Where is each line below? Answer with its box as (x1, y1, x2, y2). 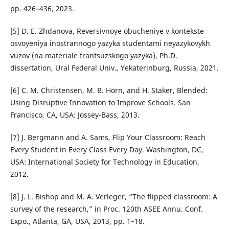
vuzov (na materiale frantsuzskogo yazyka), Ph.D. (10, 51, 177, 61)
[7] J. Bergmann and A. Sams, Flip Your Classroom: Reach (10, 132, 205, 143)
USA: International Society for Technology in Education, (10, 157, 199, 167)
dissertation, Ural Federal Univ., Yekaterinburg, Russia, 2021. (10, 63, 219, 73)
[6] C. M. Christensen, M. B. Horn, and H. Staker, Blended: (10, 85, 208, 96)
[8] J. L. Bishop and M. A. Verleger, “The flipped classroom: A (10, 192, 217, 202)
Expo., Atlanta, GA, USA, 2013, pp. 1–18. (10, 216, 145, 226)
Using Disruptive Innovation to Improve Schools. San (10, 98, 191, 108)
